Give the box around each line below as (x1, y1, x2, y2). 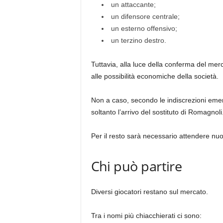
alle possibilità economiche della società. (91, 72, 219, 80)
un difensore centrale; (111, 12, 180, 20)
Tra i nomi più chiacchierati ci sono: (91, 212, 202, 220)
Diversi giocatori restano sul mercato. (91, 188, 208, 196)
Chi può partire (91, 157, 182, 175)
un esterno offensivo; (111, 24, 177, 32)
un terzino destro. (111, 36, 166, 44)
